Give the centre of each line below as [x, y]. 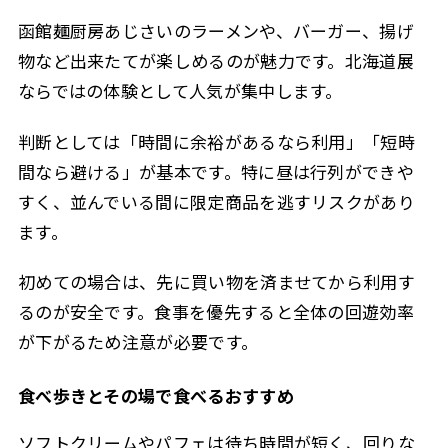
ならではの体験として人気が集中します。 [180, 91]
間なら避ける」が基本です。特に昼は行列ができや [215, 171]
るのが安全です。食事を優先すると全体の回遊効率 [215, 311]
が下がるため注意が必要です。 [138, 341]
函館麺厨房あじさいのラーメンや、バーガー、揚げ [215, 31]
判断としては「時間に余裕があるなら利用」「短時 [216, 141]
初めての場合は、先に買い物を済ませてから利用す [216, 281]
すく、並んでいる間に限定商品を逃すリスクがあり [216, 201]
